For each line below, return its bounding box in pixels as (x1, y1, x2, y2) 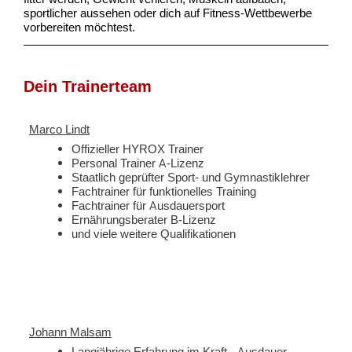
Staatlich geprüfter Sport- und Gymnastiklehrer (71, 169, 310, 184)
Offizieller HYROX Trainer (71, 141, 204, 156)
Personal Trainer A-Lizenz (71, 155, 205, 170)
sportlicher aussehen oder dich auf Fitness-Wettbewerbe (24, 5, 313, 20)
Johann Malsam (28, 324, 112, 339)
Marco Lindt (28, 122, 90, 137)
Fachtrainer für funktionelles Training (71, 183, 257, 198)
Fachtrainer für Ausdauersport (71, 197, 225, 212)
